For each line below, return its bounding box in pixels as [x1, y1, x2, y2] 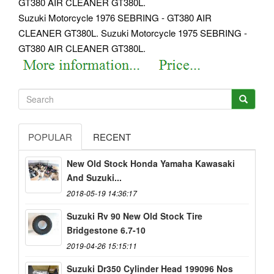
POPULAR [28, 130, 72, 143]
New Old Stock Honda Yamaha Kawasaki [67, 157, 235, 169]
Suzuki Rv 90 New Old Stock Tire [67, 209, 202, 222]
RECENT [93, 130, 131, 143]
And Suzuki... [67, 171, 122, 183]
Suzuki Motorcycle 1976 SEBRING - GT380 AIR [18, 11, 212, 24]
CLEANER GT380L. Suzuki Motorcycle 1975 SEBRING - [18, 26, 247, 40]
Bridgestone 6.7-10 [67, 223, 146, 236]
